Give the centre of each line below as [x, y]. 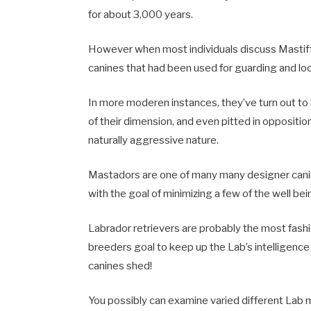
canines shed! [120, 266]
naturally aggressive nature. [154, 140]
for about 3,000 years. [141, 14]
